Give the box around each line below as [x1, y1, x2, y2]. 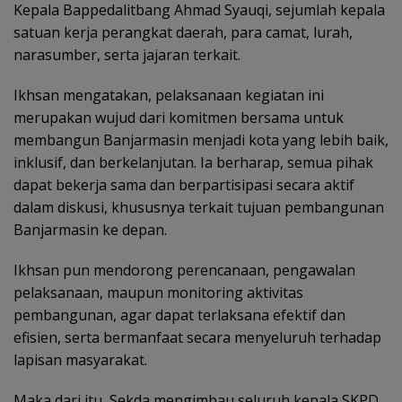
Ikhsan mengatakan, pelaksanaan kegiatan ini [13, 85, 324, 105]
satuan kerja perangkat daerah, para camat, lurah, [13, 22, 353, 42]
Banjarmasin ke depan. [13, 220, 167, 240]
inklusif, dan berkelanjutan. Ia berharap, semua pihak [13, 153, 373, 172]
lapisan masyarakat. [13, 350, 147, 370]
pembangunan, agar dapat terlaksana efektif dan [13, 305, 345, 325]
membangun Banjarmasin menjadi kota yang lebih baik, [13, 130, 389, 150]
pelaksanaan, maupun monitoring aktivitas [13, 283, 303, 302]
